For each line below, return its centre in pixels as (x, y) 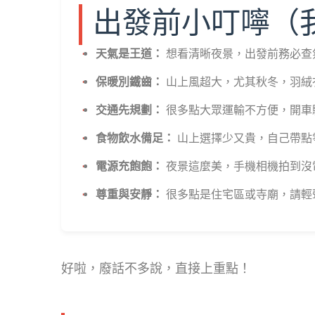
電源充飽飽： (129, 167)
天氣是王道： (129, 55)
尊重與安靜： (129, 195)
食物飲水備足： (135, 139)
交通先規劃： (129, 111)
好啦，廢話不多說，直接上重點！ (156, 269)
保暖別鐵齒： (129, 83)
